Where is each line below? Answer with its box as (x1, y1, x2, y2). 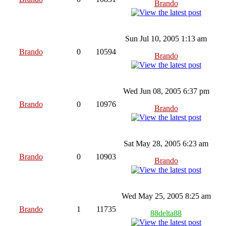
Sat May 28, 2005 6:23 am (124, 139, 208, 148)
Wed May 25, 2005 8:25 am (121, 191, 211, 200)
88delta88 (150, 208, 182, 217)
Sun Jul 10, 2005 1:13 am (125, 34, 207, 43)
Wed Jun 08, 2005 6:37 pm (123, 86, 209, 95)
